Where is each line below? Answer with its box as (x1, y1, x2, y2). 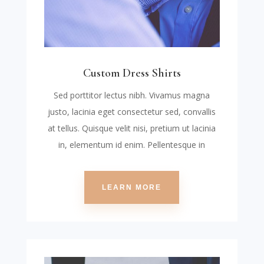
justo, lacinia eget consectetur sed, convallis (48, 105, 216, 117)
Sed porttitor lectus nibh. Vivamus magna (54, 89, 210, 101)
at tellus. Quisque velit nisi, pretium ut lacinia (48, 122, 216, 134)
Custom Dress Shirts (82, 65, 181, 80)
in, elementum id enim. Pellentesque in (58, 138, 206, 150)
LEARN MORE (102, 183, 162, 192)
